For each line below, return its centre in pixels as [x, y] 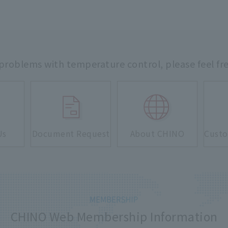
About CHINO [157, 134]
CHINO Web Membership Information [114, 217]
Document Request [71, 134]
